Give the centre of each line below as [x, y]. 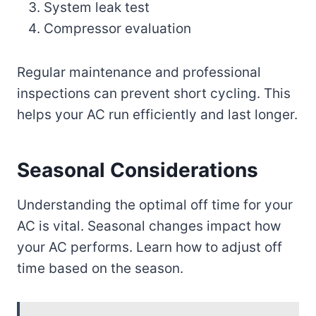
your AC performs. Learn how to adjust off [150, 247]
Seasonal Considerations [138, 170]
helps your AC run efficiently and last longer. [157, 114]
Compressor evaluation [117, 28]
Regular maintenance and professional [139, 72]
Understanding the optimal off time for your [155, 205]
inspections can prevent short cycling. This [154, 93]
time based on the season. [100, 268]
